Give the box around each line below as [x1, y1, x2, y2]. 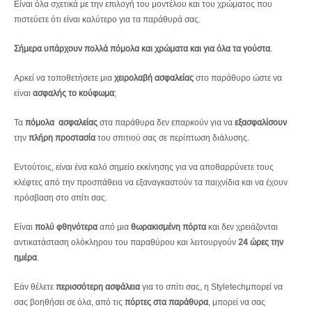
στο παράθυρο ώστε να [194, 72, 282, 83]
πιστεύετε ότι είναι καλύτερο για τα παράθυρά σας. [14, 13, 201, 24]
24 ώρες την [238, 236, 283, 247]
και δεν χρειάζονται [206, 221, 278, 232]
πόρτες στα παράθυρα [125, 296, 208, 307]
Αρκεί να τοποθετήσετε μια [14, 72, 114, 83]
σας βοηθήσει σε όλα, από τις [14, 296, 125, 307]
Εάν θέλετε [14, 281, 56, 292]
